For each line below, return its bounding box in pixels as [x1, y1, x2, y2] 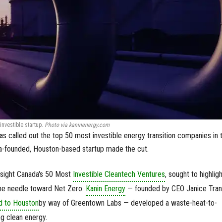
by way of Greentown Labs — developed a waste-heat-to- [38, 198, 217, 208]
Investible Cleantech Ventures [72, 169, 165, 179]
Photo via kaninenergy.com [44, 121, 110, 128]
